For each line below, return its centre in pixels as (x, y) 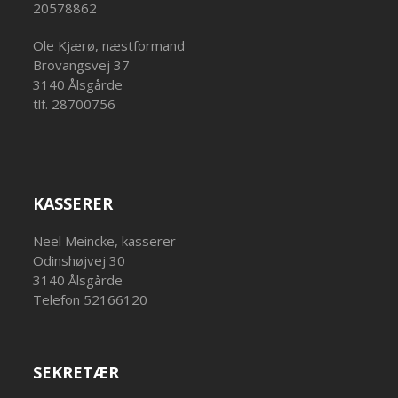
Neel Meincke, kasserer (105, 241)
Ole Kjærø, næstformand (109, 45)
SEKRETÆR (76, 372)
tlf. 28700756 (75, 104)
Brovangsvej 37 (82, 65)
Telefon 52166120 (91, 299)
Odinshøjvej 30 (80, 260)
